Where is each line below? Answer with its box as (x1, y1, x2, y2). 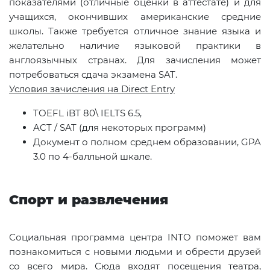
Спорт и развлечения (9, 191, 168, 209)
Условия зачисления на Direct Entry (9, 83, 175, 95)
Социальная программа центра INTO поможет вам (9, 231, 261, 243)
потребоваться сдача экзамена (9, 69, 159, 81)
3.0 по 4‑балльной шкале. (33, 151, 152, 163)
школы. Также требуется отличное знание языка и (9, 25, 261, 37)
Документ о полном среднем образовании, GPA (33, 136, 261, 148)
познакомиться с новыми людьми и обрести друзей (9, 246, 261, 258)
